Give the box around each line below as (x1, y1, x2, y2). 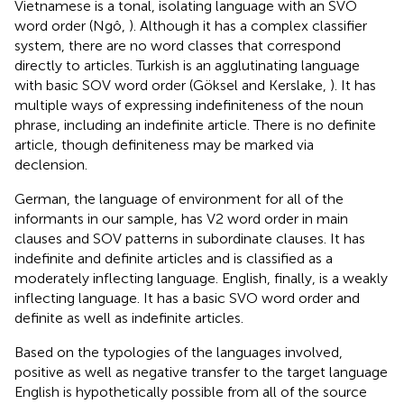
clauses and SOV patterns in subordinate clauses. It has (14, 229, 365, 247)
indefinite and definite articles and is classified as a (14, 249, 333, 267)
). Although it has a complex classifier (129, 16, 367, 34)
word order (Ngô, (14, 16, 129, 34)
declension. (14, 155, 87, 173)
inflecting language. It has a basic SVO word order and (14, 289, 360, 307)
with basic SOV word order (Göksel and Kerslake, (14, 76, 330, 94)
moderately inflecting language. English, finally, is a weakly (14, 269, 388, 287)
